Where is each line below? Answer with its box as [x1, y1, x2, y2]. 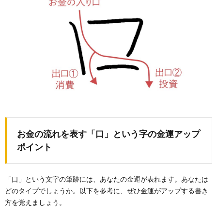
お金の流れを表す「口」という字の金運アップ [17, 128, 200, 139]
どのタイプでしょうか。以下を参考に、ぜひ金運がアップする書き [5, 186, 208, 195]
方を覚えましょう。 [5, 198, 66, 206]
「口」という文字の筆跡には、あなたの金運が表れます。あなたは [5, 174, 208, 183]
